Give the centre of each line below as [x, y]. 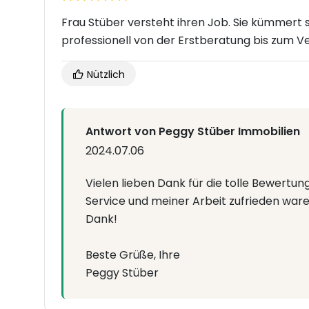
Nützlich [104, 75]
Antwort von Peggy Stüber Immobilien [193, 132]
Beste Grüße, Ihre [133, 255]
